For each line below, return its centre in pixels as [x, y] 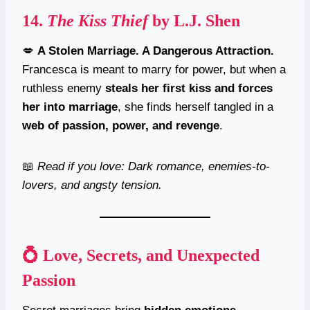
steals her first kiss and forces [189, 88]
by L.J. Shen [194, 20]
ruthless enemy [64, 88]
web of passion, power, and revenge [121, 125]
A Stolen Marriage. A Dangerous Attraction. [156, 51]
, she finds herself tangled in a [195, 107]
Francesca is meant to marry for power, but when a [154, 69]
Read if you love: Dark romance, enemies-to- [154, 166]
